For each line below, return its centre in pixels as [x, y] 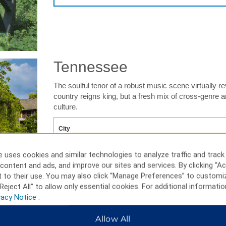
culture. [65, 107]
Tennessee [90, 67]
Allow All [113, 219]
